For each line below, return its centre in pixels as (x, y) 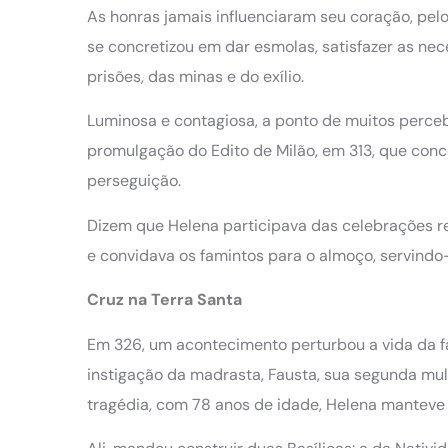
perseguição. (134, 181)
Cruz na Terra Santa (164, 300)
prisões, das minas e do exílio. (195, 76)
